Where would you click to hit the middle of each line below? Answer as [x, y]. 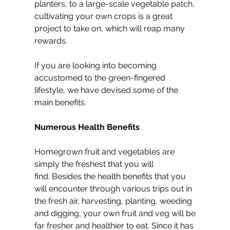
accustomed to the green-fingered [101, 78]
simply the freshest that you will [95, 164]
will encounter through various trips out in [114, 189]
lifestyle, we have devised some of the [107, 90]
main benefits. [60, 103]
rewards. [51, 41]
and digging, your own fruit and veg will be [116, 214]
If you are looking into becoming [97, 66]
